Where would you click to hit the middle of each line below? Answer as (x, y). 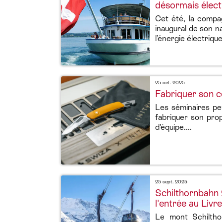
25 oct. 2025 (170, 83)
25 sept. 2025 (171, 182)
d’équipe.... (173, 127)
